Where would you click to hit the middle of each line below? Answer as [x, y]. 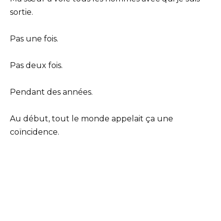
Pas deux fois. [36, 65]
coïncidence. [35, 132]
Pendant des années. [51, 92]
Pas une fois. [34, 38]
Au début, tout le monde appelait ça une [92, 119]
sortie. [21, 12]
